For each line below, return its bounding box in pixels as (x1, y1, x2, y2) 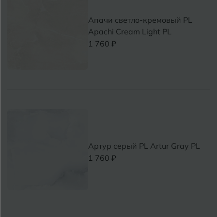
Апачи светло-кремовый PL (88, 15, 193, 25)
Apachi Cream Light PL (88, 26, 172, 36)
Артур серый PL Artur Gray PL (88, 140, 201, 151)
